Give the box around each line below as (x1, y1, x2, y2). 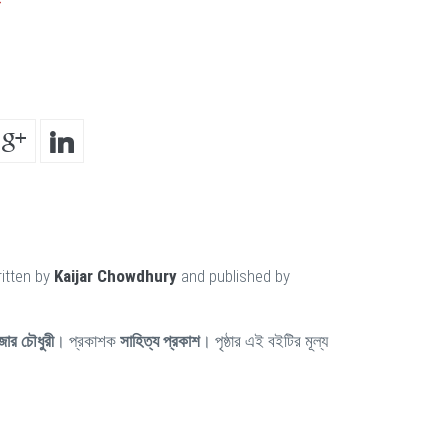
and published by (177, 266, 290, 286)
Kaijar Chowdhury (54, 266, 177, 286)
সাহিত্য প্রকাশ (120, 331, 200, 351)
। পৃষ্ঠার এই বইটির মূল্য (200, 331, 328, 351)
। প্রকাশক (54, 331, 120, 351)
